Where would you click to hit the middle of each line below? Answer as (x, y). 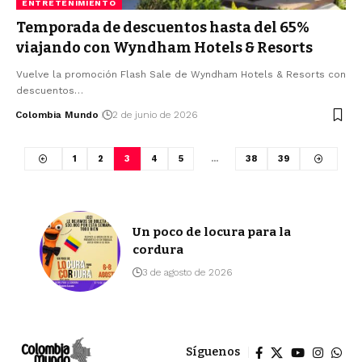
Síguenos (213, 352)
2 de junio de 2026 (154, 115)
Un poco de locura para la (212, 232)
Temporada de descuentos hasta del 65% (163, 28)
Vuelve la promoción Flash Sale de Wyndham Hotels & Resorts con (181, 75)
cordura (158, 249)
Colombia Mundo (57, 115)
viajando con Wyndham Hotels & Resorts (164, 48)
